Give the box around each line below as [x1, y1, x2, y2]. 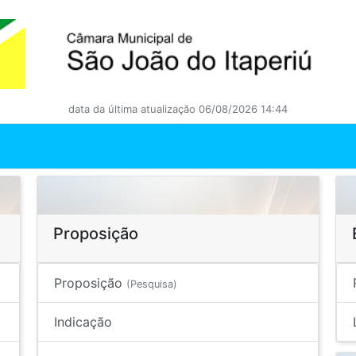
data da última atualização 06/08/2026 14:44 [68, 103, 288, 115]
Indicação [53, 314, 112, 330]
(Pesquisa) [126, 278, 177, 290]
